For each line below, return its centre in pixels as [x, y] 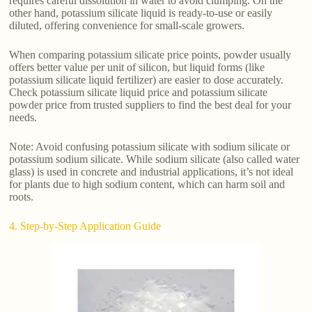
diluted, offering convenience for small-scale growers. [127, 25]
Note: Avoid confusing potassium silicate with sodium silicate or [150, 146]
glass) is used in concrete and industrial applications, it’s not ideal [151, 171]
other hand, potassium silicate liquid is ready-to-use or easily [141, 13]
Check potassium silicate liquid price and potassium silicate [139, 92]
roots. [22, 196]
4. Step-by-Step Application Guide [85, 226]
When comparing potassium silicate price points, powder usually [150, 54]
